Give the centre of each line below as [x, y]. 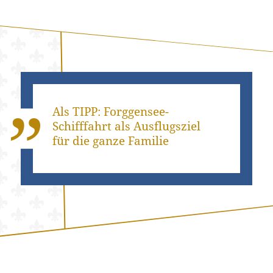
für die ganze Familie [111, 140]
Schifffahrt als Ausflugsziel [127, 126]
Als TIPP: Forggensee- [111, 111]
